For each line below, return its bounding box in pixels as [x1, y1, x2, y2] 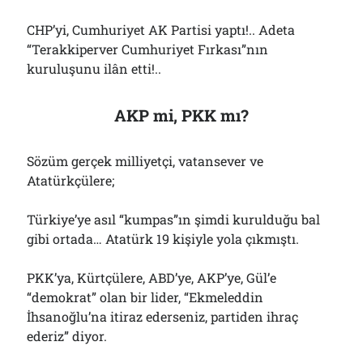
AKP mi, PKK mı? [114, 105, 249, 126]
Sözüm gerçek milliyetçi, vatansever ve [27, 152, 264, 169]
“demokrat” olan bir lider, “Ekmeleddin [27, 288, 264, 305]
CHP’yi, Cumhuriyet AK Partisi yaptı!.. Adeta [27, 21, 296, 38]
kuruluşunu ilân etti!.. [27, 60, 162, 77]
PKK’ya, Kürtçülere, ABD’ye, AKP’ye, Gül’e [27, 269, 277, 286]
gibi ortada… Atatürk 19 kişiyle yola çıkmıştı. [27, 230, 300, 247]
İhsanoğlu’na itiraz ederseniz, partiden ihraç [27, 308, 299, 325]
